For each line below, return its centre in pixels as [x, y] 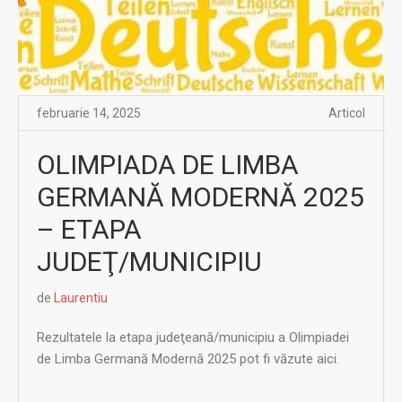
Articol [347, 113]
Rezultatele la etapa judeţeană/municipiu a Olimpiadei [193, 337]
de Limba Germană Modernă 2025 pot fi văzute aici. [188, 358]
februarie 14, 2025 [89, 113]
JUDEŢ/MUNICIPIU [149, 261]
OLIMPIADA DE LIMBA [168, 164]
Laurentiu [81, 297]
